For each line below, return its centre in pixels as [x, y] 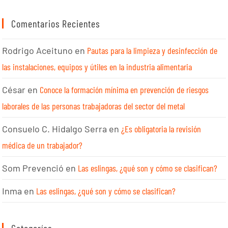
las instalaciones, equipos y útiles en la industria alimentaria [97, 67]
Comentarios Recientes [56, 24]
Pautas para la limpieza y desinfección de [152, 51]
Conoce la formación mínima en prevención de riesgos [124, 90]
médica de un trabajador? [42, 145]
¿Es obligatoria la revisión [161, 129]
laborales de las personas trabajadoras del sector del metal [94, 106]
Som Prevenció [33, 168]
